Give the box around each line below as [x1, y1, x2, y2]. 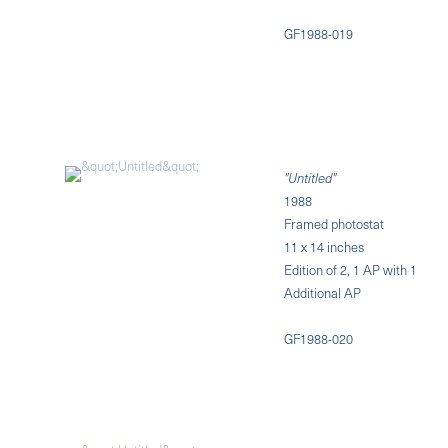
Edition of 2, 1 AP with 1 [284, 259, 418, 279]
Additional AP [284, 282, 362, 302]
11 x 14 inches [284, 236, 365, 256]
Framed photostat [284, 213, 385, 233]
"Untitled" [284, 167, 337, 187]
